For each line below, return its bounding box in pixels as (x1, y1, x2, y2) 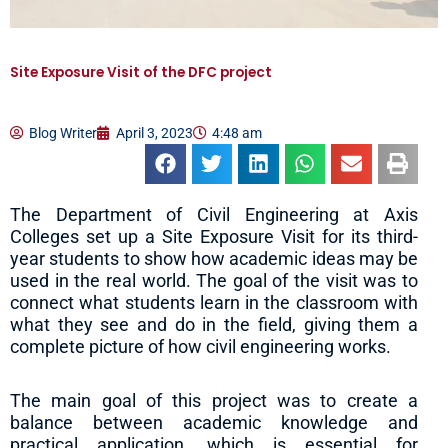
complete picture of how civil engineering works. (10, 336, 391, 358)
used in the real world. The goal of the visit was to (10, 270, 418, 292)
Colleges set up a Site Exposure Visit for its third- (10, 226, 418, 248)
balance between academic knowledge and (10, 411, 418, 433)
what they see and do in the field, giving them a (10, 314, 418, 336)
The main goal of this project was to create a (10, 389, 418, 411)
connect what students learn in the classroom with (10, 292, 418, 314)
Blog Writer (29, 124, 97, 141)
